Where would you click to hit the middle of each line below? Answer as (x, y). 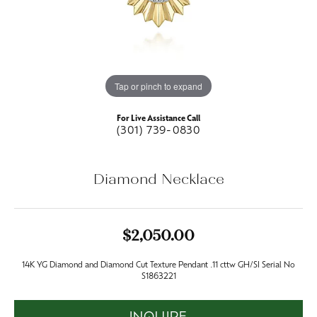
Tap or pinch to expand (158, 86)
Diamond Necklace (158, 179)
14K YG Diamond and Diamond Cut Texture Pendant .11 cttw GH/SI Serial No (158, 266)
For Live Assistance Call (158, 119)
